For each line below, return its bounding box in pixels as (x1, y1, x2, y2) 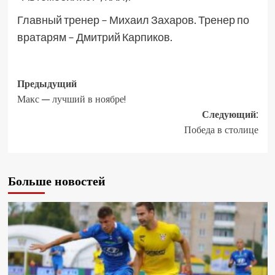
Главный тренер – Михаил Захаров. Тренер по (17, 13, 249, 26)
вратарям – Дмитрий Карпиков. (17, 30, 172, 44)
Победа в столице (184, 123, 258, 136)
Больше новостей (7, 172, 106, 189)
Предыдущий (17, 77, 77, 90)
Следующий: (201, 107, 258, 121)
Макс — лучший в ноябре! (17, 92, 126, 106)
